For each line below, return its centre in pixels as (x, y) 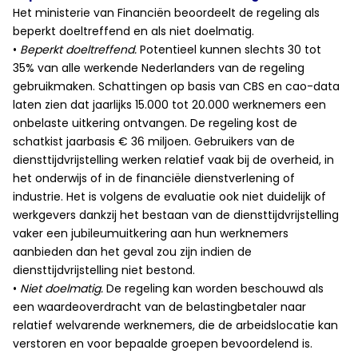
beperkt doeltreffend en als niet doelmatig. (133, 31)
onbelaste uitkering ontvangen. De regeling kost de (155, 123)
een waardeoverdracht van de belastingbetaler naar (159, 307)
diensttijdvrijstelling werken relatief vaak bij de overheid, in (173, 160)
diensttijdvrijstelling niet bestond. (104, 270)
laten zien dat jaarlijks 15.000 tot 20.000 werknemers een (169, 105)
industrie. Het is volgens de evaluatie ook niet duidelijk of (169, 197)
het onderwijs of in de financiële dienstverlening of (154, 178)
